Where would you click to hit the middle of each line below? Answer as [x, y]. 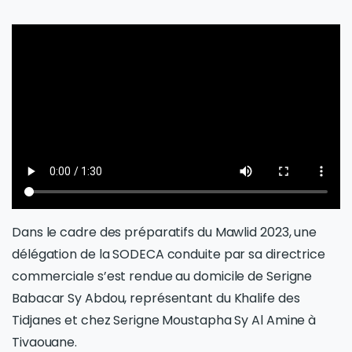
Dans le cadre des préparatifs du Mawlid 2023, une [165, 232]
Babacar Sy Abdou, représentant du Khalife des [156, 298]
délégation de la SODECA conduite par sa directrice [169, 254]
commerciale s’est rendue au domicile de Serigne [162, 276]
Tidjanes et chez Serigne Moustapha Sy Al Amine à [166, 320]
